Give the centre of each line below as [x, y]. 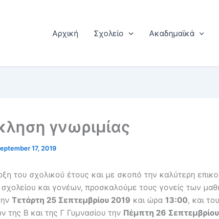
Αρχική [66, 33]
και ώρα [148, 200]
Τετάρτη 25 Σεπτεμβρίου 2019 [71, 200]
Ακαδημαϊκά [172, 33]
